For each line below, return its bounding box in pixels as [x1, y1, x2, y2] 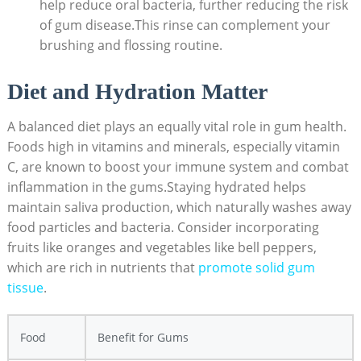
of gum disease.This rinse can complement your [39, 16, 330, 35]
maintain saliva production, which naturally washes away [6, 198, 351, 217]
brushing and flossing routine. [39, 36, 222, 55]
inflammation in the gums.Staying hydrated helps [6, 178, 306, 197]
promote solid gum [197, 259, 315, 277]
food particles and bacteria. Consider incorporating [6, 218, 319, 237]
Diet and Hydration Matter [6, 79, 268, 105]
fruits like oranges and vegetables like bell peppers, [6, 239, 317, 257]
